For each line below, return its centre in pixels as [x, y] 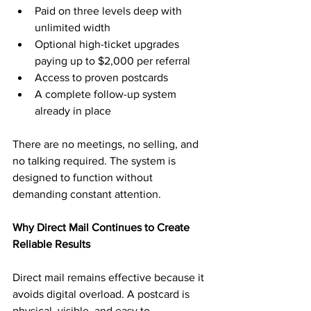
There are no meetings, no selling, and [107, 144]
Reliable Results [51, 244]
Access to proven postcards [101, 77]
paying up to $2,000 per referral [112, 61]
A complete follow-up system [107, 94]
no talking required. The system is [95, 161]
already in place [73, 111]
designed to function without [84, 177]
